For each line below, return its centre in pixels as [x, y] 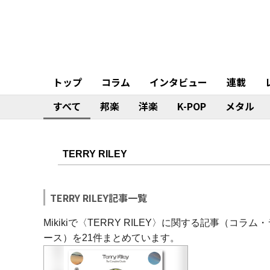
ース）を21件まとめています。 [111, 238]
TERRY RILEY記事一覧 [99, 198]
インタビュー [178, 82]
